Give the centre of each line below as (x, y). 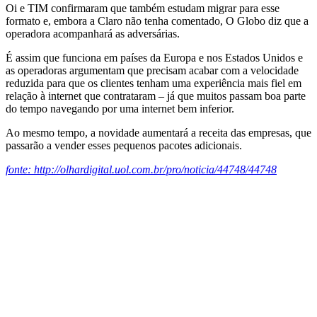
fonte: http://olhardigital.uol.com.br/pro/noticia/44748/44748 (141, 169)
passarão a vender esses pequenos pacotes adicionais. (124, 145)
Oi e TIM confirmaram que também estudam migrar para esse (143, 8)
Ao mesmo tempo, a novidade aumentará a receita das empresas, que (158, 132)
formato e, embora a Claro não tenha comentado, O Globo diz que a (157, 21)
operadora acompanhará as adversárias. (93, 33)
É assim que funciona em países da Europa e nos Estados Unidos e (154, 57)
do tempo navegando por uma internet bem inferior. (120, 108)
